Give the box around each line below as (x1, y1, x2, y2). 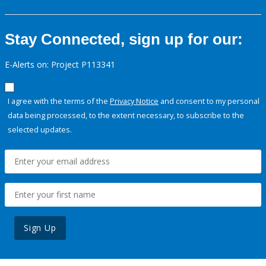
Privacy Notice (110, 96, 159, 107)
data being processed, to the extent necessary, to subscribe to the (8, 110, 244, 121)
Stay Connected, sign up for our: (5, 30, 243, 49)
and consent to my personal (159, 96, 259, 107)
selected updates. (8, 124, 72, 135)
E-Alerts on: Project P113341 (5, 59, 115, 71)
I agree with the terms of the (8, 96, 110, 107)
